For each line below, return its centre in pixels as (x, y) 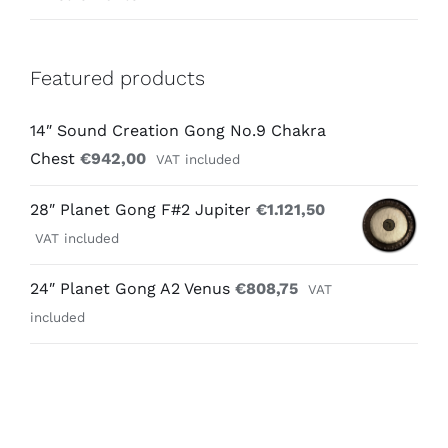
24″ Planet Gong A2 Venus (130, 289)
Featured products (117, 77)
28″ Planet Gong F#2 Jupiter (140, 210)
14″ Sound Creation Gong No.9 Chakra (178, 131)
